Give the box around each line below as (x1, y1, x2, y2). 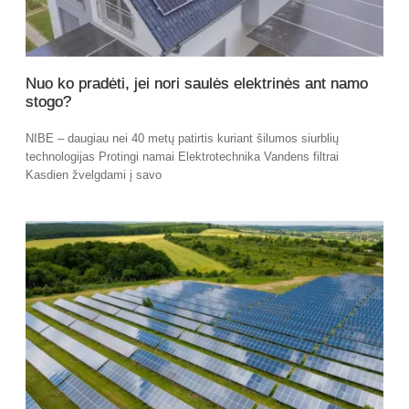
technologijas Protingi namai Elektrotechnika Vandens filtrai (26, 150, 339, 164)
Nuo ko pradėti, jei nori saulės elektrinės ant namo (26, 75, 368, 93)
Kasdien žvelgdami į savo (26, 168, 162, 183)
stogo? (26, 93, 71, 111)
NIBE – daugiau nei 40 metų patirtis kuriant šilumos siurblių (26, 131, 339, 146)
